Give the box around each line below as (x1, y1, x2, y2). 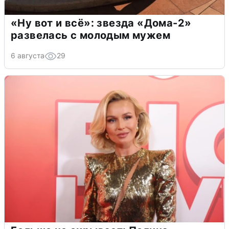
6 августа (11, 51, 44, 60)
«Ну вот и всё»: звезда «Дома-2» (11, 16, 192, 29)
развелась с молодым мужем (11, 29, 170, 41)
